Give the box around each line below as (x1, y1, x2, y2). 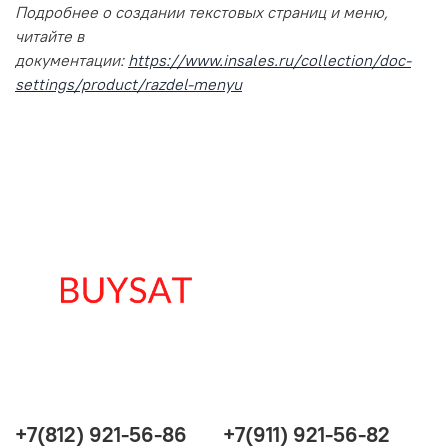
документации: (15, 49, 128, 70)
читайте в (15, 25, 84, 46)
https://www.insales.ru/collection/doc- (128, 49, 411, 70)
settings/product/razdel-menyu (15, 73, 242, 94)
